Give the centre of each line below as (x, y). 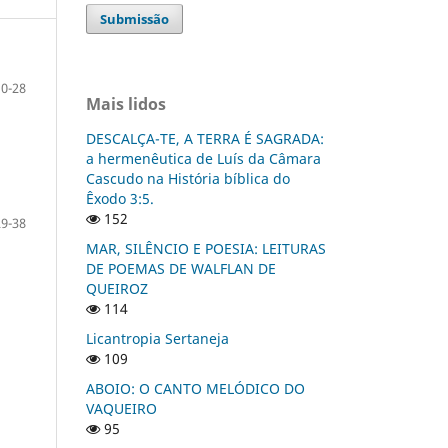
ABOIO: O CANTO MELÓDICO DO (195, 388)
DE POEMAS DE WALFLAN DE (181, 268)
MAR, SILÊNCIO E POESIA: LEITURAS (206, 248)
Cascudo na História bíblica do (188, 178)
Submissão (135, 18)
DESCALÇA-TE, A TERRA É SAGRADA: (205, 138)
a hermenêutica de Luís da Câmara (203, 158)
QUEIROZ (117, 288)
